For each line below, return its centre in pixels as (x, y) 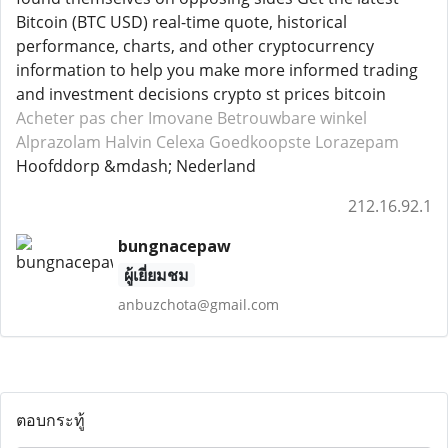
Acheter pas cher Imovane (114, 118)
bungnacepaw (174, 246)
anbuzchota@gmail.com (198, 304)
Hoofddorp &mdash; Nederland (136, 166)
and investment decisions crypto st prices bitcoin (201, 94)
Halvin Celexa (155, 142)
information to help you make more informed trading (217, 70)
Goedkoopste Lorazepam (304, 142)
